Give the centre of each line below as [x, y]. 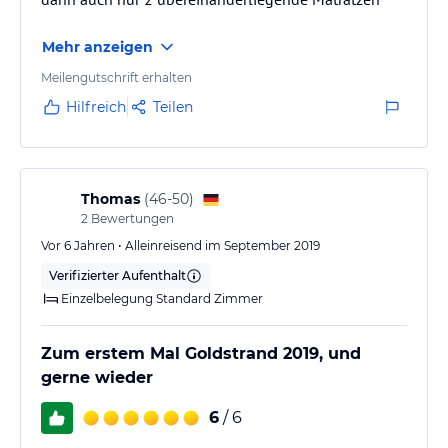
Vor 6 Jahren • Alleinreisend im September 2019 [180, 245]
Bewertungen [131, 218]
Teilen [173, 107]
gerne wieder [97, 377]
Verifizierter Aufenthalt [117, 275]
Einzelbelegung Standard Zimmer [162, 298]
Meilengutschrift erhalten [116, 77]
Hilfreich [96, 107]
